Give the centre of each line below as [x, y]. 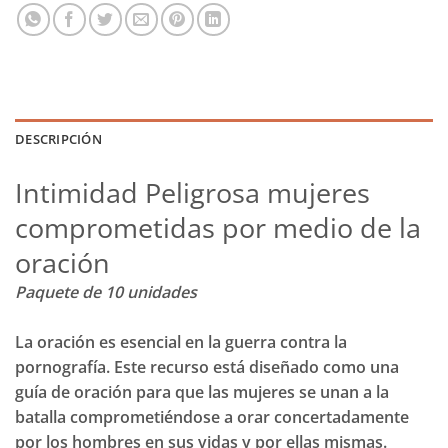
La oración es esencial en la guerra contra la [181, 342]
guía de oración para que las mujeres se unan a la [202, 392]
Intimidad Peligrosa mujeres [192, 193]
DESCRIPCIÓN [58, 139]
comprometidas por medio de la [218, 228]
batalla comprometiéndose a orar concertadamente [212, 417]
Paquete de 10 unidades [106, 292]
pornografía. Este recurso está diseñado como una [207, 367]
